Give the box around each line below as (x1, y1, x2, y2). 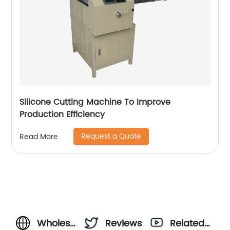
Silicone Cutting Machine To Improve (20, 95, 171, 109)
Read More (20, 130, 59, 143)
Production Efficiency (20, 108, 105, 122)
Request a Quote (81, 130, 142, 143)
